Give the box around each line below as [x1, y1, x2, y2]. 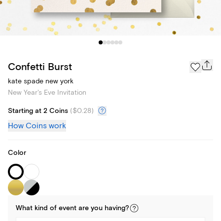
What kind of [16, 204, 59, 213]
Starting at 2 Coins [8, 107, 68, 116]
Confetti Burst [8, 60, 72, 73]
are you [76, 204, 105, 213]
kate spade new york [8, 77, 74, 86]
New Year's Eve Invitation [8, 88, 86, 97]
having [105, 204, 125, 213]
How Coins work [8, 121, 66, 131]
